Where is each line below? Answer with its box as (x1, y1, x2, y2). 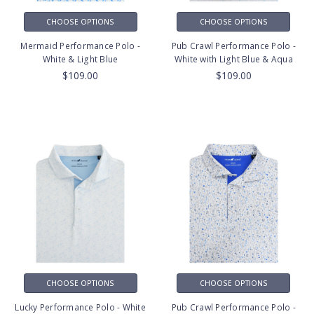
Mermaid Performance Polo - (20, 39, 140, 52)
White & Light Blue (42, 53, 118, 65)
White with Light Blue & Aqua (174, 53, 293, 65)
